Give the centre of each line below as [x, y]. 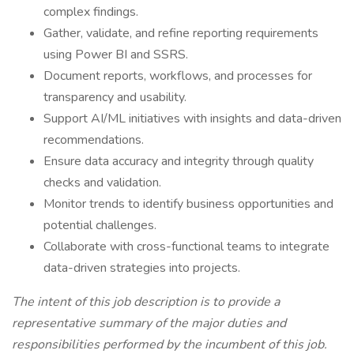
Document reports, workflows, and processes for [178, 76]
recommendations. [94, 140]
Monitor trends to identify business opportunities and [188, 204]
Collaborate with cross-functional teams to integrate [186, 247]
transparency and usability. [115, 97]
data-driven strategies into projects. [142, 268]
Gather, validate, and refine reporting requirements [181, 33]
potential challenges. [100, 225]
